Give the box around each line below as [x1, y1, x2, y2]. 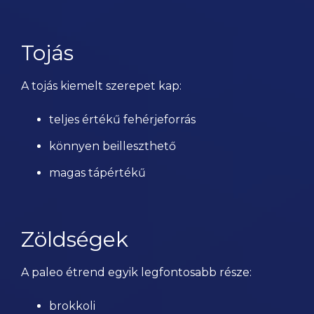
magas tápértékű [49, 166, 146, 179]
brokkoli [49, 299, 95, 313]
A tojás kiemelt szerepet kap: [21, 79, 182, 93]
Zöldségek [21, 226, 128, 252]
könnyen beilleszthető [49, 139, 176, 153]
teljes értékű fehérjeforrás [49, 113, 196, 126]
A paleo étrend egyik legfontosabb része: [21, 266, 252, 279]
